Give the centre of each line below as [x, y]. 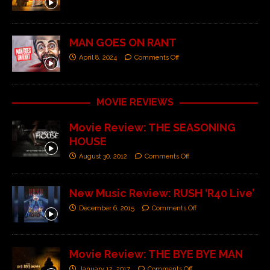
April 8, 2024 [98, 58]
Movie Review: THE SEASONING [152, 128]
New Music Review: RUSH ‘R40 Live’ [162, 193]
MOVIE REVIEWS [135, 102]
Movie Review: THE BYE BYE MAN [156, 254]
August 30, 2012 [103, 157]
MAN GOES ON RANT [123, 43]
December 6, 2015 [107, 209]
